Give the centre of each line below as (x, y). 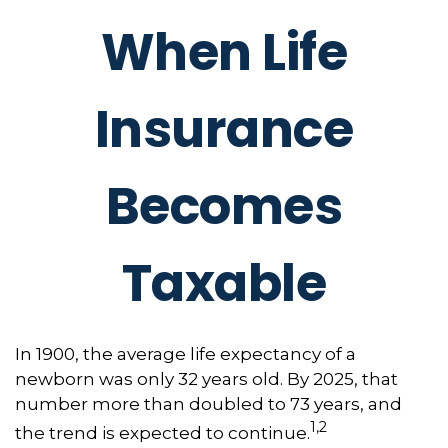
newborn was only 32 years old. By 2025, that (206, 379)
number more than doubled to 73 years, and (208, 404)
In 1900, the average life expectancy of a (185, 354)
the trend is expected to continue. (162, 432)
